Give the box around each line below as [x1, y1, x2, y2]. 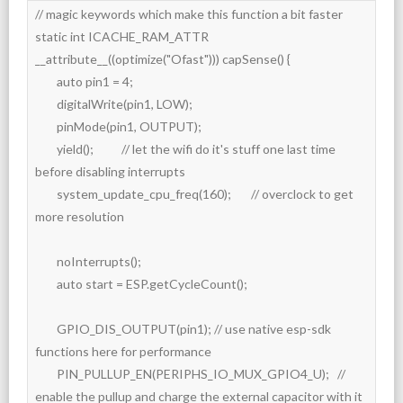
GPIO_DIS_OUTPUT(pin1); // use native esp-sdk [35, 321, 57, 337]
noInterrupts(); [35, 254, 57, 270]
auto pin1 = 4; [35, 74, 57, 90]
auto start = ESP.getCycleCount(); [35, 276, 57, 292]
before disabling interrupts [35, 164, 185, 180]
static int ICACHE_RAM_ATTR [35, 29, 209, 45]
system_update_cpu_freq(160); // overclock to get [35, 186, 57, 202]
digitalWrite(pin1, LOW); [35, 96, 57, 112]
